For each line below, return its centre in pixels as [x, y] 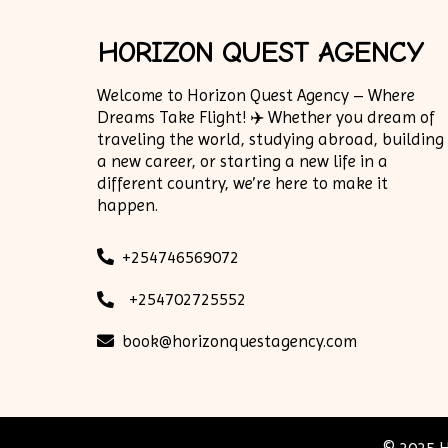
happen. [127, 205]
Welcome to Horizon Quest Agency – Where [256, 95]
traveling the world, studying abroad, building [270, 139]
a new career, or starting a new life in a [242, 161]
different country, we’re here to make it [242, 183]
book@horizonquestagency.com [239, 341]
